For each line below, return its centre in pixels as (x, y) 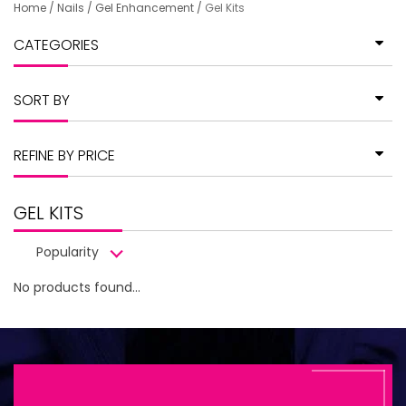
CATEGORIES (56, 45)
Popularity (68, 252)
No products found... (77, 287)
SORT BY (42, 100)
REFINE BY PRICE (64, 155)
